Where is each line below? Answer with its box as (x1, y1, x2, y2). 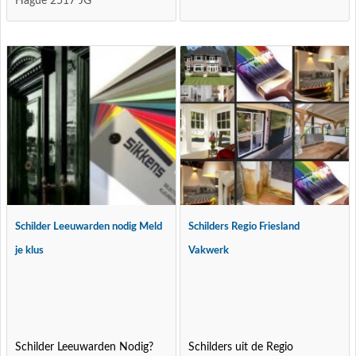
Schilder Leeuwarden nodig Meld (15, 222, 163, 232)
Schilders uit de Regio (188, 342, 294, 353)
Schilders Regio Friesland (188, 222, 300, 232)
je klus (15, 246, 44, 256)
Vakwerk (188, 246, 230, 256)
